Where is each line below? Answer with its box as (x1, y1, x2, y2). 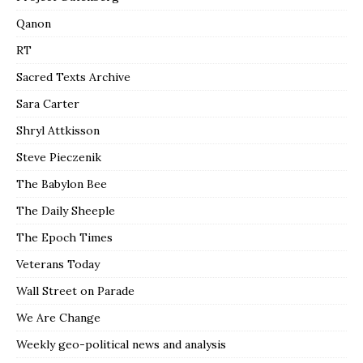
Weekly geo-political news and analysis (16, 336, 226, 352)
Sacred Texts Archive (16, 69, 130, 84)
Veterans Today (16, 256, 100, 271)
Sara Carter (16, 96, 79, 111)
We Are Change (16, 310, 100, 325)
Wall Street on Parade (16, 283, 135, 298)
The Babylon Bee (16, 176, 107, 191)
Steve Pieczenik (16, 149, 101, 164)
